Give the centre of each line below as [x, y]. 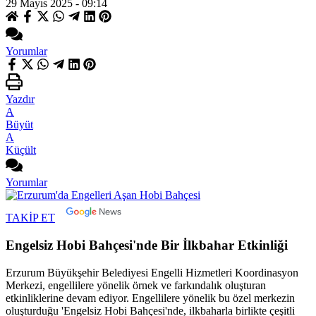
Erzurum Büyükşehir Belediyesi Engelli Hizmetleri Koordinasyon [152, 272]
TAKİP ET [30, 218]
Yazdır [20, 99]
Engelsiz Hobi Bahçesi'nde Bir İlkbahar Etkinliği [147, 245]
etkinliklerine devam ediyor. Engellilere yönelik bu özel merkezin [150, 298]
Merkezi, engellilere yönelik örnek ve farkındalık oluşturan [136, 285]
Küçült [21, 150]
